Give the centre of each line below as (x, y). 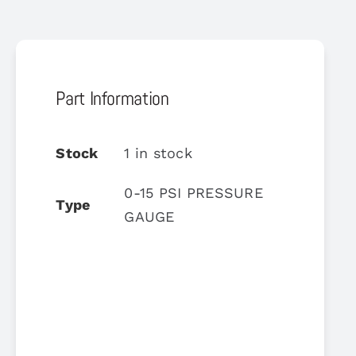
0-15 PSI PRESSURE (193, 192)
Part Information (112, 98)
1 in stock (159, 153)
